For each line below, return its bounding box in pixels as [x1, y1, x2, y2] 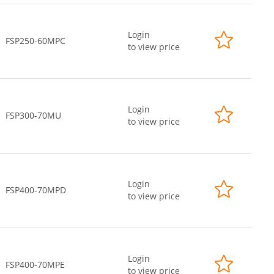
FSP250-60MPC [6, 35, 65, 46]
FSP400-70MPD [6, 184, 66, 196]
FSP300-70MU [6, 109, 61, 121]
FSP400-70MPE [6, 259, 65, 270]
